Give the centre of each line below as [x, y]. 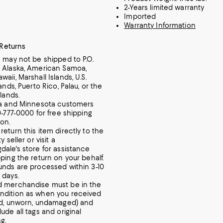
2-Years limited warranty [164, 7]
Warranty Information [160, 25]
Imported [140, 16]
